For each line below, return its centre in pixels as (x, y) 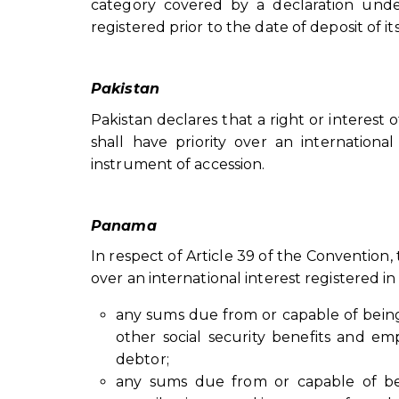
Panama (124, 225)
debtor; (142, 360)
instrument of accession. (178, 164)
